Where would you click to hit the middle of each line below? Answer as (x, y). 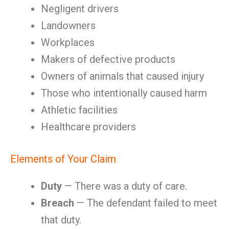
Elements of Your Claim (63, 159)
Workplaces (68, 42)
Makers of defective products (108, 59)
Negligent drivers (80, 9)
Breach (58, 203)
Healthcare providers (88, 127)
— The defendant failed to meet (146, 203)
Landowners (68, 26)
